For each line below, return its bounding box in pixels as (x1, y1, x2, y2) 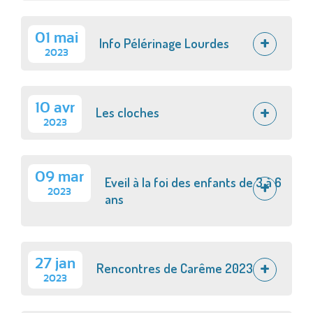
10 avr (35, 100, 75, 115)
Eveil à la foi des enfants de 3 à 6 (105, 173, 282, 190)
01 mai (35, 31, 78, 46)
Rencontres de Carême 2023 (96, 260, 253, 277)
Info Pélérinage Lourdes (99, 34, 229, 51)
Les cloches (96, 104, 159, 121)
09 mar (35, 170, 84, 185)
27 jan (35, 256, 75, 271)
